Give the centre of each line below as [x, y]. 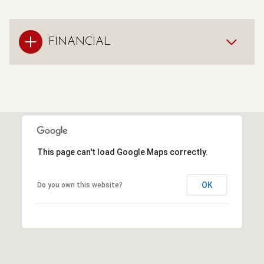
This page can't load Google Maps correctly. [122, 152]
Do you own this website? [80, 185]
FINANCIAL [80, 42]
